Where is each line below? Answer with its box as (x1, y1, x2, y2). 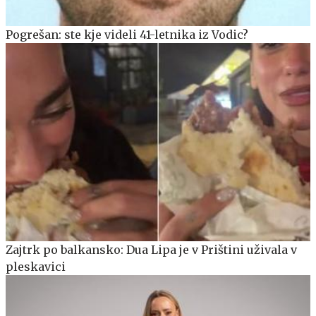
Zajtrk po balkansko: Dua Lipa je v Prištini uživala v (6, 243, 297, 257)
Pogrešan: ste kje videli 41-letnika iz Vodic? (6, 28, 248, 42)
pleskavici (6, 260, 66, 274)
